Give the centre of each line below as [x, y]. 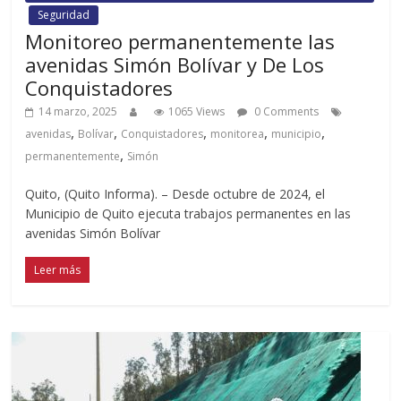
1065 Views [197, 111]
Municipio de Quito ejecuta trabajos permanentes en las [188, 213]
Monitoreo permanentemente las [180, 41]
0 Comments [286, 111]
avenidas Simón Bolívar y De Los [175, 64]
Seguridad [64, 14]
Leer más [58, 269]
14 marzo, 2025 [78, 111]
